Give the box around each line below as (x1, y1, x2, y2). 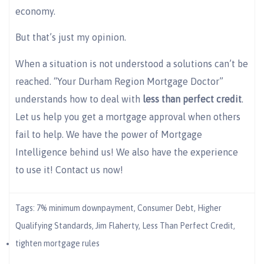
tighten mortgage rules (15, 239, 100, 249)
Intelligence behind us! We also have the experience (15, 146, 238, 157)
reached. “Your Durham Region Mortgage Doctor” (15, 75, 223, 87)
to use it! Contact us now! (15, 164, 123, 175)
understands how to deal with (15, 93, 143, 104)
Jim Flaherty (95, 221, 138, 231)
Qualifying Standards (15, 221, 92, 231)
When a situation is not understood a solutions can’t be (15, 58, 248, 69)
